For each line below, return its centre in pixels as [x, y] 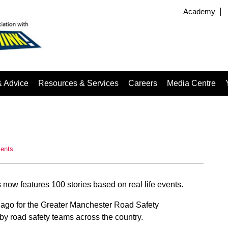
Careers [143, 83]
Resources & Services [78, 83]
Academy [199, 12]
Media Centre [191, 83]
